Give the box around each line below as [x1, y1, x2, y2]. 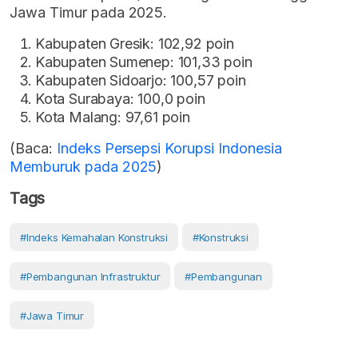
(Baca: [10, 140, 57, 157]
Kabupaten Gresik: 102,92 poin [35, 35, 234, 53]
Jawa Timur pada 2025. [10, 4, 168, 22]
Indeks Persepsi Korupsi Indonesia [56, 140, 282, 157]
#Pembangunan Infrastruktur [20, 270, 161, 284]
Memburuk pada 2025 [10, 158, 157, 176]
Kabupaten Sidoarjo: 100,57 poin [35, 72, 246, 89]
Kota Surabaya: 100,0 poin [35, 90, 205, 108]
